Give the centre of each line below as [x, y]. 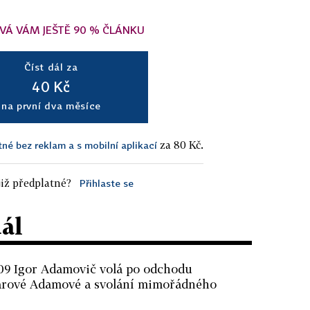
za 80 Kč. [180, 144]
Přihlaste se [106, 183]
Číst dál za [51, 66]
